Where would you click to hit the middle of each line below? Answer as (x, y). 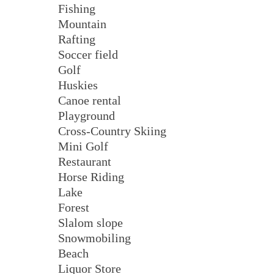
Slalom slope (91, 223)
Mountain (82, 24)
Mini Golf (83, 146)
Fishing (77, 9)
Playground (87, 116)
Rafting (77, 39)
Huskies (78, 85)
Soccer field (88, 55)
